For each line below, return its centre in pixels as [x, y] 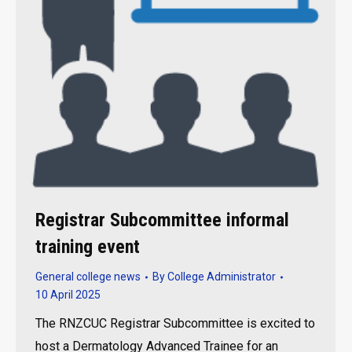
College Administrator [222, 277]
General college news [88, 277]
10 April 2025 [68, 295]
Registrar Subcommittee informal [162, 220]
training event [88, 247]
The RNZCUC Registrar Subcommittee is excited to [175, 323]
